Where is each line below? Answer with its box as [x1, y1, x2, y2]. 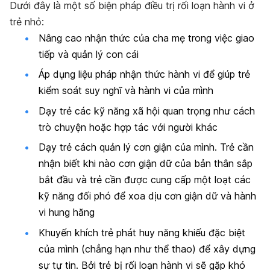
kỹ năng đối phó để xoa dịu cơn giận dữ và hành [39, 190, 256, 202]
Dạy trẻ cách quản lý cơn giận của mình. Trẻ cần [39, 141, 254, 154]
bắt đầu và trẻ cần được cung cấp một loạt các [39, 174, 251, 186]
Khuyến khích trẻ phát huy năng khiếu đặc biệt [39, 226, 245, 239]
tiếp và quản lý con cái [39, 48, 139, 61]
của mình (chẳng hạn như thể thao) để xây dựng [39, 242, 256, 255]
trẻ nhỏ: [10, 16, 44, 28]
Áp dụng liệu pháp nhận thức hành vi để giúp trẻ [39, 68, 250, 81]
